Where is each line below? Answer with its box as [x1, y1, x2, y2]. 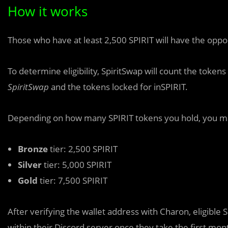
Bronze [18, 143, 50, 155]
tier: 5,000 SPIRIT [44, 159, 111, 170]
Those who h [8, 34, 58, 46]
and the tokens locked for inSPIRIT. [49, 81, 188, 93]
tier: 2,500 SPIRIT [50, 143, 118, 155]
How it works [8, 2, 88, 20]
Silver [18, 159, 44, 170]
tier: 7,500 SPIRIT [40, 175, 107, 186]
